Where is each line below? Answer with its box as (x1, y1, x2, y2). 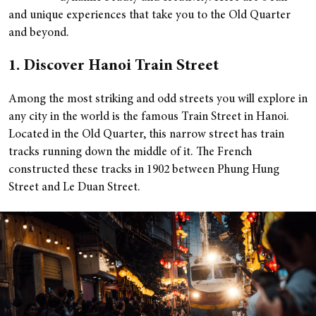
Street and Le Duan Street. (8, 182, 143, 194)
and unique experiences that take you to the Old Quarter (8, 10, 291, 22)
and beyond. (8, 28, 72, 39)
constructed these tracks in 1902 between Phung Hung (8, 164, 279, 176)
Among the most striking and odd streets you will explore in (8, 94, 308, 106)
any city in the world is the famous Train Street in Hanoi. (8, 111, 289, 123)
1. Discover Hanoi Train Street (8, 59, 219, 74)
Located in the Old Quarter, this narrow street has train (8, 129, 284, 141)
